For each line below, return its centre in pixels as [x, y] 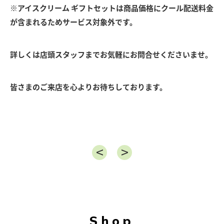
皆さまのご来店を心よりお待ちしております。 [88, 87]
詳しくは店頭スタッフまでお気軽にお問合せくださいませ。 [111, 55]
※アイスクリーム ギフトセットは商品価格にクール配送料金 [112, 8]
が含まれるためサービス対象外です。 [73, 22]
